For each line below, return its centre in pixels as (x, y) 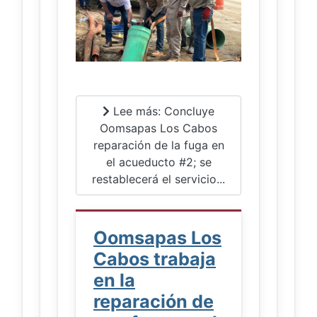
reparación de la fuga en (158, 145)
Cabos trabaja (155, 259)
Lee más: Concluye (162, 111)
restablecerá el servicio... (158, 179)
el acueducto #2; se (158, 162)
